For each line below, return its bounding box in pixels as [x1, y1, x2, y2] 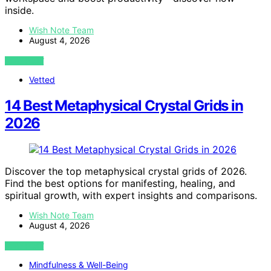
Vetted [29, 74, 55, 85]
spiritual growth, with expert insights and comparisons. [5, 189, 257, 202]
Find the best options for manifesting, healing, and [5, 177, 235, 190]
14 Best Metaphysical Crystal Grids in [5, 96, 243, 114]
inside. [5, 4, 34, 16]
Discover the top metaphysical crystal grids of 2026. [5, 165, 247, 178]
